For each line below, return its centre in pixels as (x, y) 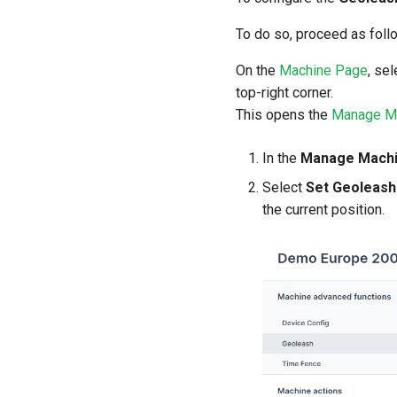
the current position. (323, 210)
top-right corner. (284, 93)
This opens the (284, 115)
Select (284, 188)
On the (257, 71)
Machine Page (323, 71)
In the (281, 159)
